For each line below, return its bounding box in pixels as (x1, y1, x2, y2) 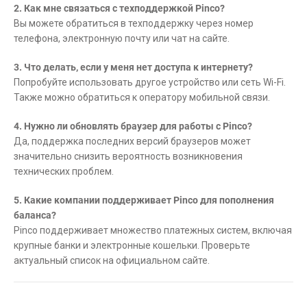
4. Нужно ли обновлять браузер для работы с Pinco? (14, 120, 252, 132)
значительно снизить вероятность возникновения (14, 150, 243, 162)
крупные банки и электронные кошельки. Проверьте (14, 239, 250, 251)
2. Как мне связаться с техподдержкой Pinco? (14, 2, 225, 14)
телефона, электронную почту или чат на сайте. (14, 32, 230, 44)
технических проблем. (14, 165, 114, 177)
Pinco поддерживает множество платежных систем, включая (14, 224, 292, 236)
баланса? (14, 209, 56, 221)
